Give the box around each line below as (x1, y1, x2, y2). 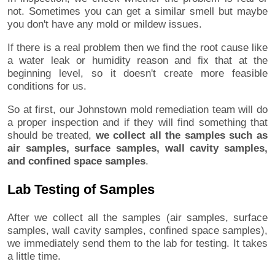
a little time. (7, 250, 61, 262)
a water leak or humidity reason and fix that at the (7, 54, 268, 66)
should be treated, (7, 129, 96, 141)
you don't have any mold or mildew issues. (7, 18, 202, 30)
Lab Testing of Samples (7, 181, 155, 197)
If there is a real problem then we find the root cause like (7, 41, 268, 53)
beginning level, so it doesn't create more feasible (7, 67, 268, 79)
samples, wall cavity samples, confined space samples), (7, 224, 268, 236)
